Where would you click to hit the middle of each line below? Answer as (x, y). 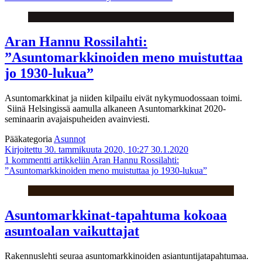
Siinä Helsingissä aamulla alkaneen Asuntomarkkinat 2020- (115, 109)
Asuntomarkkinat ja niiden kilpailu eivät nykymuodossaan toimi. (123, 98)
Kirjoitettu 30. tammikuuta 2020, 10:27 (77, 150)
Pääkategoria (29, 139)
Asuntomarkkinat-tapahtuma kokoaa (116, 216)
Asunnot (70, 139)
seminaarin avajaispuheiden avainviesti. (77, 119)
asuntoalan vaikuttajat (72, 231)
